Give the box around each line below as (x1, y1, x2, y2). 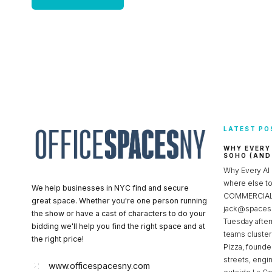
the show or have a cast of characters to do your (32, 208, 206, 218)
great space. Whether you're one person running (32, 195, 207, 205)
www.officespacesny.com (49, 260, 150, 271)
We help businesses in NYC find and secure (32, 183, 189, 192)
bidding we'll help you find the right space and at (32, 221, 205, 231)
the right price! (32, 234, 84, 243)
